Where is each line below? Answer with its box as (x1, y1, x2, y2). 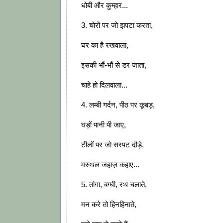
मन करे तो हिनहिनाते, (81, 200, 136, 209)
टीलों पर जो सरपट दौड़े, (81, 140, 144, 149)
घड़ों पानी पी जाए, (81, 120, 126, 129)
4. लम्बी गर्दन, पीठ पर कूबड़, (81, 101, 155, 110)
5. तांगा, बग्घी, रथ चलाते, (81, 180, 147, 189)
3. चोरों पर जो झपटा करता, (81, 21, 153, 30)
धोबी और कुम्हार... (81, 1, 128, 10)
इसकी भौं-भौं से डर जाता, (81, 61, 146, 70)
